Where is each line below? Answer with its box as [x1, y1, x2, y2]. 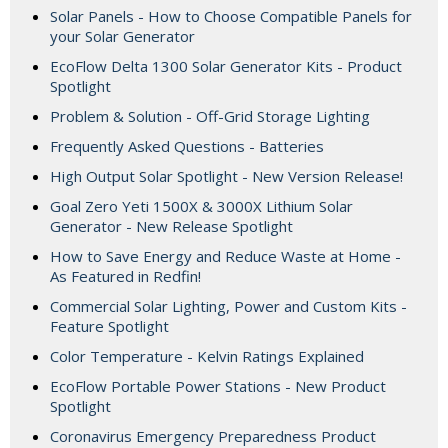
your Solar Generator [50, 26, 195, 47]
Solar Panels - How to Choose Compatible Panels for [50, 6, 412, 27]
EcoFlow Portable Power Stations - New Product [50, 376, 386, 397]
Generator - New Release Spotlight [50, 216, 293, 237]
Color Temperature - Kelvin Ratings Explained [50, 346, 364, 367]
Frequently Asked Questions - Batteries [50, 136, 324, 157]
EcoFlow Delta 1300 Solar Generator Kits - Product [50, 56, 402, 77]
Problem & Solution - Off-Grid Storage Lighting [50, 106, 370, 127]
